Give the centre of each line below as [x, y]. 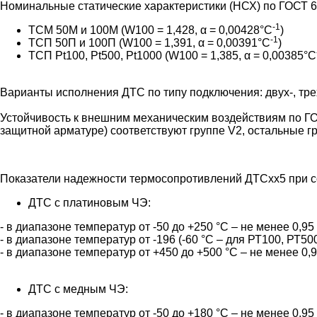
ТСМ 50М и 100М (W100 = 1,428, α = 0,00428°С [150, 30]
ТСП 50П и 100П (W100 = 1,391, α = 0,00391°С [149, 42]
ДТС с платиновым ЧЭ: [90, 202]
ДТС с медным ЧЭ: [78, 289]
